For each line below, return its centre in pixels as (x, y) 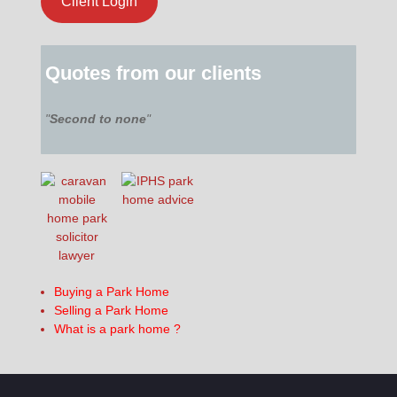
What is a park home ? (117, 328)
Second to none (98, 118)
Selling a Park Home (111, 310)
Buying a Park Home (111, 291)
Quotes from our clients (154, 73)
